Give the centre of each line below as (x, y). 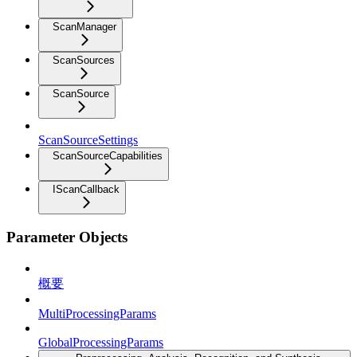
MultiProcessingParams (97, 314)
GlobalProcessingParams (101, 343)
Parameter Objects (67, 237)
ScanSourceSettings (88, 139)
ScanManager (84, 26)
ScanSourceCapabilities (108, 155)
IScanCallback (86, 189)
